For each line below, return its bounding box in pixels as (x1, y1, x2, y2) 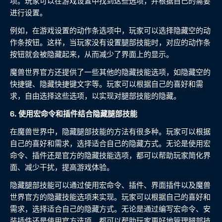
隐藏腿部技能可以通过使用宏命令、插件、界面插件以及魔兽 (10, 180, 211, 190)
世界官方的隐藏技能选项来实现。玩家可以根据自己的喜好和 (10, 192, 211, 202)
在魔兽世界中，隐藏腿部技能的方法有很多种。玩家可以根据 (10, 127, 211, 137)
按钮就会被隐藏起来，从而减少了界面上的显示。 (10, 50, 173, 59)
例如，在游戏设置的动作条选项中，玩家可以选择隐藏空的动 (10, 26, 211, 36)
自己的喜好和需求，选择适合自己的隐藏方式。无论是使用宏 (10, 139, 211, 149)
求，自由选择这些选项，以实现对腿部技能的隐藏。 (10, 91, 181, 101)
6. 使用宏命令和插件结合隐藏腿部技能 (10, 109, 137, 119)
